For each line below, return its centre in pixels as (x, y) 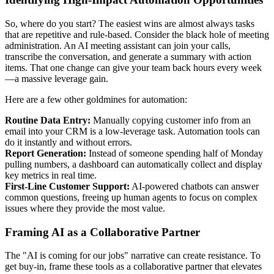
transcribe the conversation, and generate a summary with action (128, 57)
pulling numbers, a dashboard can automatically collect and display (134, 164)
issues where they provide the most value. (85, 208)
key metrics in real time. (51, 175)
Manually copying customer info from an (171, 120)
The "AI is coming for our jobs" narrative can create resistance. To (133, 256)
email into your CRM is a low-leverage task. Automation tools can (132, 131)
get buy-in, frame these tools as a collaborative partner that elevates (133, 267)
